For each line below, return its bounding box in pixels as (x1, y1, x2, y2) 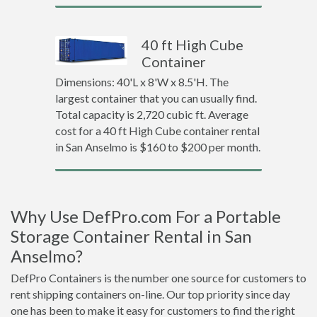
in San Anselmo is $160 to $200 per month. (54, 140, 260, 154)
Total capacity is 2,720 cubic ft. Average (54, 108, 248, 121)
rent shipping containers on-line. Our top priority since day (11, 287, 290, 301)
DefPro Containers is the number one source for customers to (11, 271, 306, 284)
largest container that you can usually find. (54, 91, 257, 105)
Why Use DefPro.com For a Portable (11, 206, 281, 226)
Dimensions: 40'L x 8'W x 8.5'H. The (54, 75, 229, 88)
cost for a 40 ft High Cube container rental (54, 124, 260, 137)
